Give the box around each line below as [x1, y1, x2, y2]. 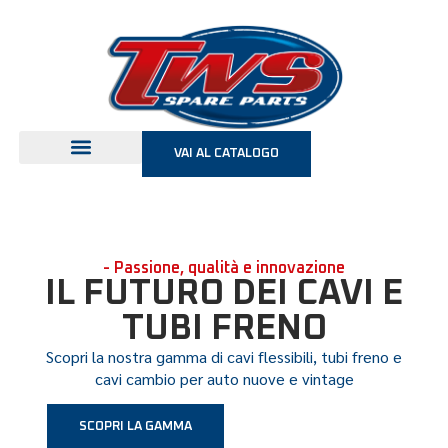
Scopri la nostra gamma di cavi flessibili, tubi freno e [46, 345, 402, 367]
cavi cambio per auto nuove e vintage [94, 367, 354, 389]
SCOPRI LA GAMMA [79, 420, 192, 434]
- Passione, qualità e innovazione [103, 259, 345, 276]
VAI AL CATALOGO [174, 146, 279, 160]
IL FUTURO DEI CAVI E [45, 275, 403, 311]
